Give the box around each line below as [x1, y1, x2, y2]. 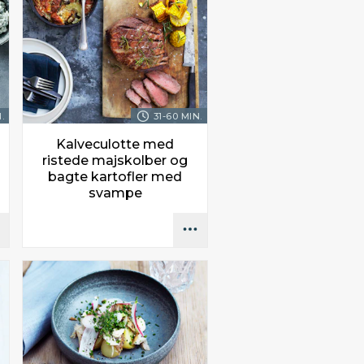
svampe [88, 184, 142, 201]
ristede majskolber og [42, 152, 188, 168]
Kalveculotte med [56, 136, 175, 152]
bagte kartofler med [48, 168, 183, 184]
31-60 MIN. [153, 110, 202, 122]
